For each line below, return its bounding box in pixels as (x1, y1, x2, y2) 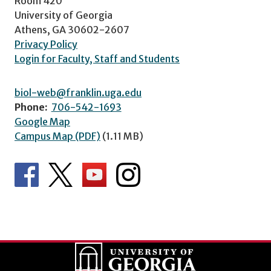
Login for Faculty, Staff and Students (15, 52, 180, 65)
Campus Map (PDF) (15, 129, 100, 142)
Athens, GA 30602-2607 (15, 23, 129, 36)
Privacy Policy (15, 38, 77, 50)
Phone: (15, 100, 48, 113)
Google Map (15, 115, 70, 128)
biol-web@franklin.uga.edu (15, 86, 142, 99)
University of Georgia (15, 8, 113, 21)
